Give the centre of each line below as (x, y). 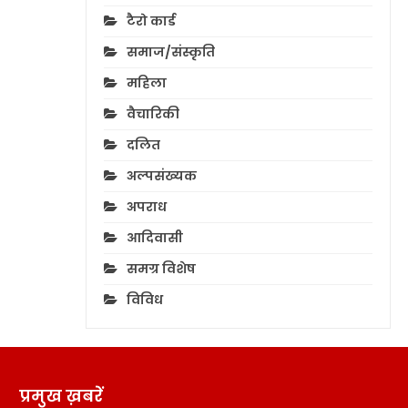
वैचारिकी (153, 114)
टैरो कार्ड (151, 21)
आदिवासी (154, 238)
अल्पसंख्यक (161, 176)
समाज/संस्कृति (170, 52)
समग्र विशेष (161, 269)
